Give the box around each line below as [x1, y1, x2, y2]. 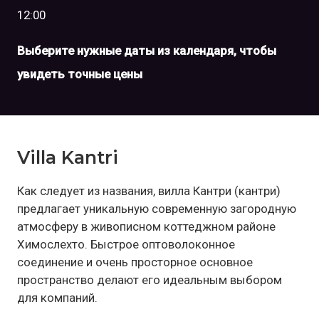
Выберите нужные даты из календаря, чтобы [17, 43, 276, 58]
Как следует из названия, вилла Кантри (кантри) [17, 183, 281, 198]
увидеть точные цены [17, 67, 142, 82]
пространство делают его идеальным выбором [17, 272, 282, 287]
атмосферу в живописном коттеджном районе [17, 219, 276, 234]
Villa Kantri [17, 146, 118, 168]
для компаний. [17, 290, 98, 305]
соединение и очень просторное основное [17, 254, 253, 269]
